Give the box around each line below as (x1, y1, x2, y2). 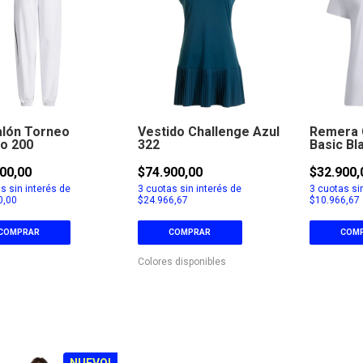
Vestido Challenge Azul (138, 123, 280, 139)
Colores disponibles (138, 255, 227, 267)
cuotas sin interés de (143, 182, 242, 194)
